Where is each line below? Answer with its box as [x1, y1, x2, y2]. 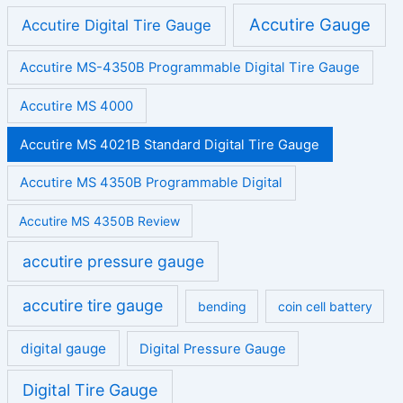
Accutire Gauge [248, 14, 371, 35]
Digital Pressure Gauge [139, 340, 286, 357]
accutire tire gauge [22, 296, 163, 316]
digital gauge [20, 339, 106, 357]
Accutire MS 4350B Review [19, 212, 181, 228]
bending [197, 299, 246, 315]
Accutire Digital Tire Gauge [21, 16, 211, 35]
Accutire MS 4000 [20, 97, 134, 114]
